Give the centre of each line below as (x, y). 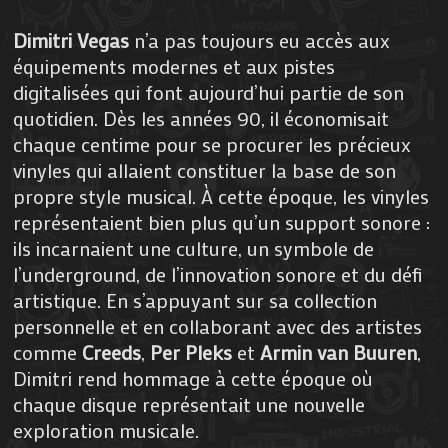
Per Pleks (191, 351)
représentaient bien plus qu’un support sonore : (222, 221)
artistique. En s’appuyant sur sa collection (195, 299)
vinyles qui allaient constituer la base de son (205, 169)
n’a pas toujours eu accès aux (260, 39)
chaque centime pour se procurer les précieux (212, 143)
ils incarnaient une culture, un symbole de (194, 247)
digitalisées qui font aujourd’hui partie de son (209, 91)
